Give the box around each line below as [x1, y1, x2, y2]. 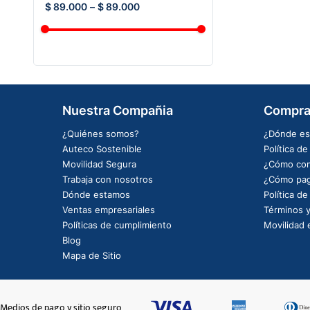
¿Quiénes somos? [62, 127, 139, 139]
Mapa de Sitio [62, 249, 121, 261]
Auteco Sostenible [62, 143, 142, 154]
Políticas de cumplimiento [62, 219, 172, 230]
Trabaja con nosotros [62, 173, 153, 185]
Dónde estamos [62, 188, 130, 200]
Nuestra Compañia [62, 102, 173, 118]
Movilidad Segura [62, 158, 136, 170]
